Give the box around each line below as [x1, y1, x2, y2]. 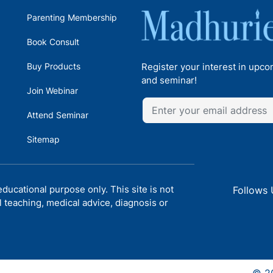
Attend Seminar [27, 110, 88, 120]
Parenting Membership [27, 12, 117, 23]
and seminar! [141, 74, 197, 86]
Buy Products [27, 61, 80, 71]
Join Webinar [27, 85, 78, 96]
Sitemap [27, 134, 60, 144]
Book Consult [27, 37, 79, 47]
